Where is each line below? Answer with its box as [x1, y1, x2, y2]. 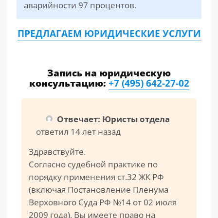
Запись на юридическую [47, 67, 171, 79]
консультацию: [29, 77, 109, 90]
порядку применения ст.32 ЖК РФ [29, 171, 164, 182]
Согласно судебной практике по [29, 159, 158, 170]
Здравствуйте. [29, 146, 86, 157]
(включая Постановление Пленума [29, 184, 168, 195]
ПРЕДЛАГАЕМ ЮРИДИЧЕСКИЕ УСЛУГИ [17, 27, 201, 40]
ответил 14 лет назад [36, 126, 121, 137]
